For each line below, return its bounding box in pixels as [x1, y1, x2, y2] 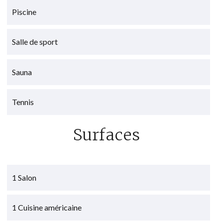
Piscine [12, 7, 37, 17]
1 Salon [12, 172, 37, 182]
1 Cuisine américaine [12, 202, 82, 212]
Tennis [12, 97, 34, 107]
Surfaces [73, 124, 140, 145]
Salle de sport [12, 37, 58, 47]
